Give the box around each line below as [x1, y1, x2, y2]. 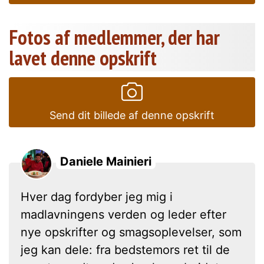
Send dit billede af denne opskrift [49, 108, 214, 121]
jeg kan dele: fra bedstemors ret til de [21, 242, 230, 257]
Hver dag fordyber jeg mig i [21, 189, 173, 204]
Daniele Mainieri [60, 154, 151, 169]
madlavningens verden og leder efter [21, 207, 226, 222]
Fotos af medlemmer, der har [9, 23, 220, 51]
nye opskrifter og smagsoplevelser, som [21, 225, 242, 239]
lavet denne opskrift [9, 44, 157, 71]
